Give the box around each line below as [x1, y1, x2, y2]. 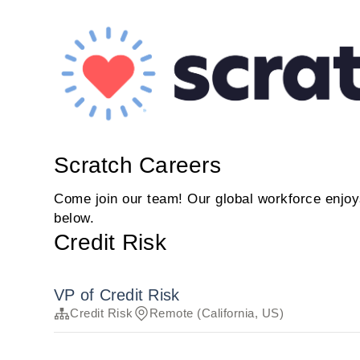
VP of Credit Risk [54, 286, 180, 305]
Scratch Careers [54, 153, 221, 178]
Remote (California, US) [149, 306, 284, 321]
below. [54, 211, 95, 227]
